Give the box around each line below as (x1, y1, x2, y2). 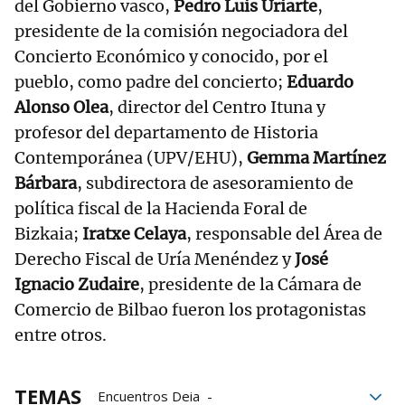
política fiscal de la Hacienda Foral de (14, 198, 307, 219)
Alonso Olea (14, 97, 108, 118)
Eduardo (283, 71, 353, 92)
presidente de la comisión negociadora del (14, 21, 348, 42)
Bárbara (14, 173, 77, 193)
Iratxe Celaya (79, 223, 186, 244)
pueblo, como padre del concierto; (14, 71, 283, 92)
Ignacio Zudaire (14, 274, 139, 295)
